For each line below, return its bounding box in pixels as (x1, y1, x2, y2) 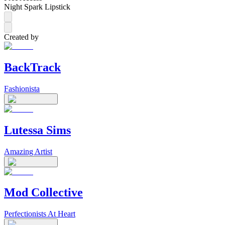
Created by (4, 32, 39, 41)
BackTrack (4, 60, 61, 74)
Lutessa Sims (4, 123, 71, 137)
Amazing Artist (4, 147, 52, 156)
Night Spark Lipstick (4, 2, 70, 11)
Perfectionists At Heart (4, 209, 75, 218)
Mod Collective (4, 186, 83, 199)
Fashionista (4, 84, 40, 93)
